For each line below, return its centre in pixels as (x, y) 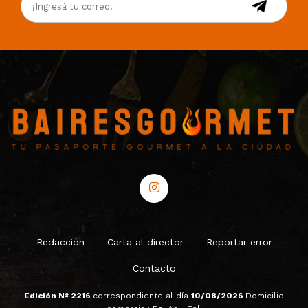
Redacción (60, 242)
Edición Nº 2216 (58, 295)
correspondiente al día (142, 295)
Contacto (154, 268)
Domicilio (265, 295)
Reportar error (239, 242)
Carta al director (145, 242)
